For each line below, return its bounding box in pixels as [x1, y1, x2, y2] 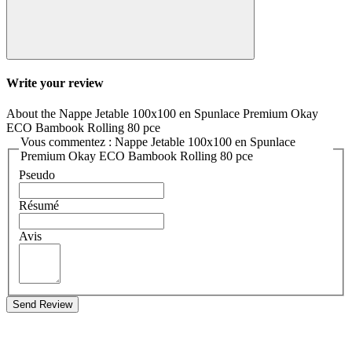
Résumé [19, 198, 59, 212]
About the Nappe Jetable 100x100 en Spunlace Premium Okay [6, 107, 318, 121]
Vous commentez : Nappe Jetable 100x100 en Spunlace [20, 135, 115, 149]
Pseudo [19, 167, 55, 181]
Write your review [6, 75, 104, 90]
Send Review [13, 298, 72, 310]
